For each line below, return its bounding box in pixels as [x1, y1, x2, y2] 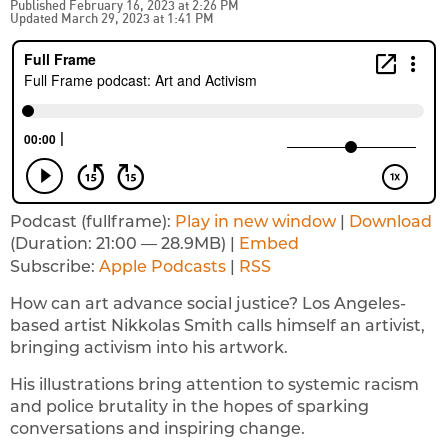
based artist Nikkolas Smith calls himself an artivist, [10, 315, 425, 335]
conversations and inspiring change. [10, 418, 305, 438]
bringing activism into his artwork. [10, 337, 288, 357]
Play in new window [175, 211, 336, 231]
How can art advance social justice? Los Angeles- [10, 293, 406, 313]
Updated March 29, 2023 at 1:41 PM [10, 9, 214, 26]
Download [349, 211, 432, 231]
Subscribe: [10, 256, 99, 276]
